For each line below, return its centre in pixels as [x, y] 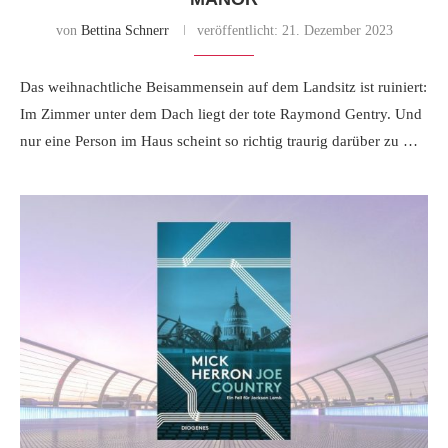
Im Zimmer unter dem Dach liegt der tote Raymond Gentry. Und [221, 114]
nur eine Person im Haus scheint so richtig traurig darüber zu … [219, 141]
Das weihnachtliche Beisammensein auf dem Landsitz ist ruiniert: [223, 87]
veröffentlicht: [237, 31]
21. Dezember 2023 [335, 31]
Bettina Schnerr [124, 31]
